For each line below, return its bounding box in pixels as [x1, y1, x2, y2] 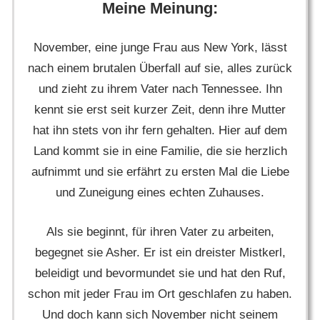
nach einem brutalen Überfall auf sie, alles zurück [28, 61, 292, 76]
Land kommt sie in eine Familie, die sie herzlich [33, 144, 287, 159]
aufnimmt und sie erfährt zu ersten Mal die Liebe [31, 165, 289, 179]
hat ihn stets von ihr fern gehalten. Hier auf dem [33, 124, 287, 138]
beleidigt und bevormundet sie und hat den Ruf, [34, 266, 286, 280]
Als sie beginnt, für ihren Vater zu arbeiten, [46, 224, 274, 239]
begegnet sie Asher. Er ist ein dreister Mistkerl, [34, 245, 286, 259]
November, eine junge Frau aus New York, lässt [33, 41, 287, 55]
